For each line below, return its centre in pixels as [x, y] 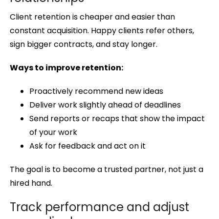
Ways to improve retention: [66, 68]
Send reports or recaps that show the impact [117, 119]
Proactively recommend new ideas [96, 91]
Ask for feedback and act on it [88, 146]
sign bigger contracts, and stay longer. [84, 44]
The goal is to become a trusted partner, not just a [107, 170]
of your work [53, 132]
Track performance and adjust [99, 207]
